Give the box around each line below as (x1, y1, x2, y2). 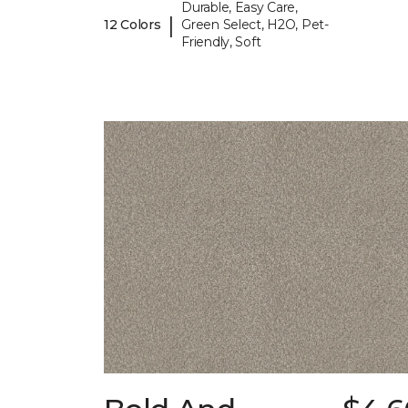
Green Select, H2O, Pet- (181, 16, 329, 34)
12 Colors (104, 16, 161, 34)
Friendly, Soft (181, 34, 261, 51)
